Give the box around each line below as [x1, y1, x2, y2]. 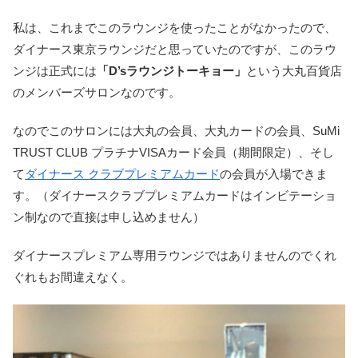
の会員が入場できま [220, 166, 328, 181]
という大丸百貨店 [246, 63, 342, 78]
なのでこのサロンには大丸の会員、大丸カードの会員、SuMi [13, 123, 340, 137]
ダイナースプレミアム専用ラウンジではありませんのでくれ [13, 248, 336, 262]
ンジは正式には [13, 63, 97, 78]
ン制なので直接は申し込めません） [13, 209, 205, 224]
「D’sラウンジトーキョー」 [97, 63, 246, 78]
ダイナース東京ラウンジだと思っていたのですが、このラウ [13, 42, 336, 56]
